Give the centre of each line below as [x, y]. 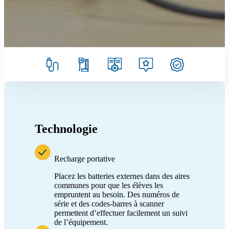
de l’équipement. [81, 222]
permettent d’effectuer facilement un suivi [121, 213]
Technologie [66, 129]
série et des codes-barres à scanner [109, 203]
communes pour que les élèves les [109, 185]
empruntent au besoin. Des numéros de [117, 194]
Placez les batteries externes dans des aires [122, 176]
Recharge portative [85, 158]
